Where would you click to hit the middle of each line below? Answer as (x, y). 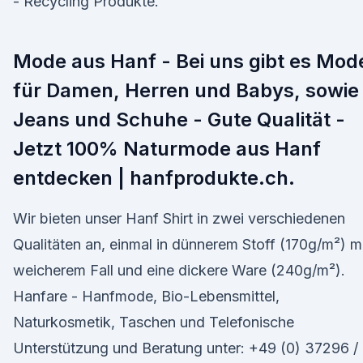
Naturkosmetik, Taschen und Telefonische (154, 322)
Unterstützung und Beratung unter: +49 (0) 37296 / (186, 348)
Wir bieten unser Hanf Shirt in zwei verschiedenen (179, 218)
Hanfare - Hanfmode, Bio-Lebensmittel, (146, 296)
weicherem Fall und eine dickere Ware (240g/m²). (179, 270)
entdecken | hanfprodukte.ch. (154, 178)
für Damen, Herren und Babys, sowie (186, 90)
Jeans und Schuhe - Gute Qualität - (179, 120)
